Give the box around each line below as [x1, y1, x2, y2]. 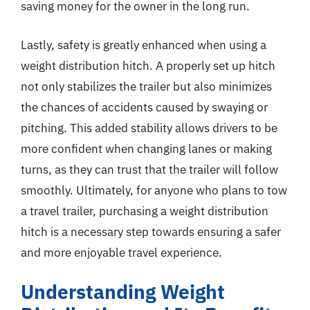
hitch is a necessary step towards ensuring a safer [21, 224, 281, 239]
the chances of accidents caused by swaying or [21, 99, 268, 115]
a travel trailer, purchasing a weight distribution [21, 203, 268, 219]
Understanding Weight [21, 279, 225, 304]
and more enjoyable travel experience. [21, 244, 222, 260]
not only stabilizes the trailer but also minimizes [21, 78, 272, 94]
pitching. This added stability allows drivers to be [21, 120, 277, 136]
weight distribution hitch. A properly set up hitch [21, 57, 275, 73]
